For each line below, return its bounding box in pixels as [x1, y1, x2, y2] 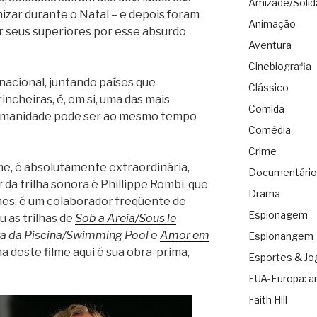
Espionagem [248, 209, 308, 221]
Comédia [248, 124, 291, 137]
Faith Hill [248, 294, 287, 306]
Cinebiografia [248, 60, 311, 73]
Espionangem [248, 230, 313, 243]
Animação [248, 18, 296, 30]
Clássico [248, 81, 289, 94]
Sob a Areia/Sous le [75, 211, 176, 225]
